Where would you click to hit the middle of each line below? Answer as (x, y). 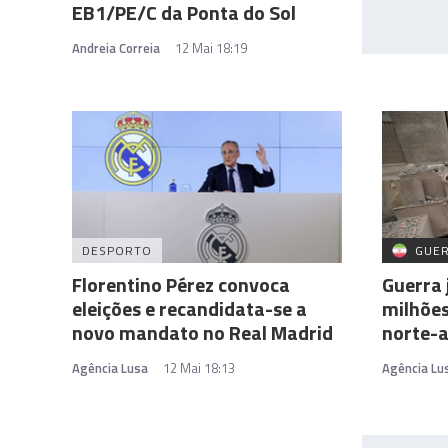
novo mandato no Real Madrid (202, 332)
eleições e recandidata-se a (189, 308)
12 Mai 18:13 (199, 367)
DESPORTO (117, 250)
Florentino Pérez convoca (181, 284)
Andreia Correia (116, 47)
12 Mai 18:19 (211, 47)
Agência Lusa (110, 367)
